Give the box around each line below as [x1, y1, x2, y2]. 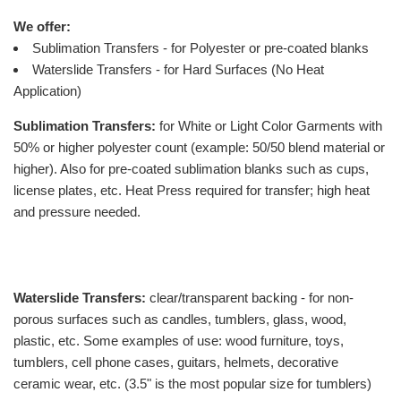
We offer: [13, 18, 71, 34]
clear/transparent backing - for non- [146, 289, 354, 305]
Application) [13, 82, 81, 98]
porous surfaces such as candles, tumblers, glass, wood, [13, 311, 346, 327]
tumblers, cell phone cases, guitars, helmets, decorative [13, 354, 338, 370]
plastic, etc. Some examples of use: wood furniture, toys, [13, 332, 344, 348]
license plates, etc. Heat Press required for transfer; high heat [13, 182, 370, 198]
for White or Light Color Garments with [156, 117, 382, 133]
